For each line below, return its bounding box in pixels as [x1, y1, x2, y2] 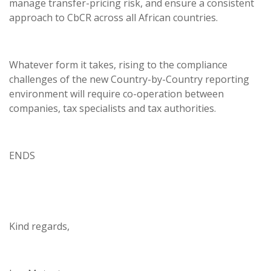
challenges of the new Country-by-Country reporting [9, 73, 249, 86]
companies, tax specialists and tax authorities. [9, 102, 216, 115]
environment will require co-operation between [9, 87, 224, 100]
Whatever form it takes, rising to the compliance [9, 58, 227, 71]
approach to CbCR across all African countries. [9, 11, 218, 24]
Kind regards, [9, 220, 70, 233]
